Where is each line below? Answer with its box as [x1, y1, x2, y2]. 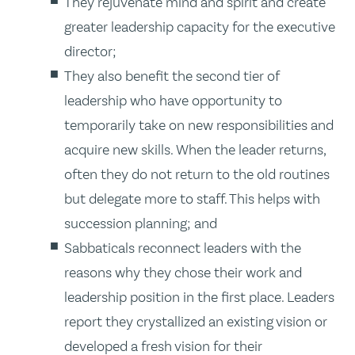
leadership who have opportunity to [64, 91, 283, 109]
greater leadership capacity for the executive [64, 17, 336, 36]
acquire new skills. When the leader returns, [64, 140, 326, 158]
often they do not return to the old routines [64, 165, 330, 183]
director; [64, 42, 117, 60]
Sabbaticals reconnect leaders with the [64, 239, 302, 257]
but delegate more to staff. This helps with [64, 189, 321, 208]
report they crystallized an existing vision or [64, 312, 328, 330]
